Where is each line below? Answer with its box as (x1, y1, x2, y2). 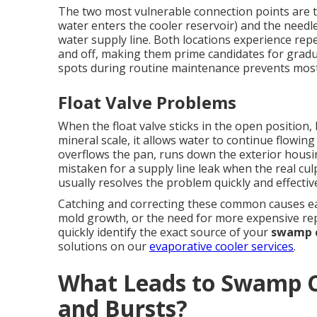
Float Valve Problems (58, 91, 236, 114)
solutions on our (58, 238, 149, 254)
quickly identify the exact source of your (58, 224, 271, 240)
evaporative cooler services (149, 238, 294, 254)
